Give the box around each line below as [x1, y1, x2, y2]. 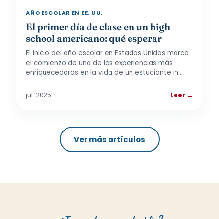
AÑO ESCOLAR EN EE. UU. [26, 9, 103, 17]
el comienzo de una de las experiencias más [26, 58, 173, 67]
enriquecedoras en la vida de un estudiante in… [26, 68, 183, 77]
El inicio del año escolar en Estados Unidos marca [26, 48, 189, 58]
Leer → [170, 91, 193, 99]
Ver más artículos [74, 134, 145, 145]
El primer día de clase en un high [26, 21, 170, 33]
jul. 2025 [26, 91, 51, 99]
